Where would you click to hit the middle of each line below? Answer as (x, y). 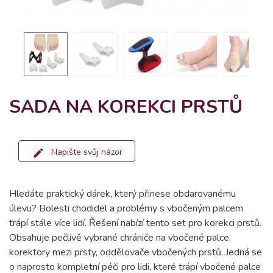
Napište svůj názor (87, 152)
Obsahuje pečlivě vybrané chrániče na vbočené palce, (120, 238)
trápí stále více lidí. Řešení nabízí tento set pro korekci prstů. (135, 223)
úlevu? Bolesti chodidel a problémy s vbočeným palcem (126, 208)
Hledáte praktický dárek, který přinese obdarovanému (122, 194)
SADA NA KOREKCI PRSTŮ (126, 107)
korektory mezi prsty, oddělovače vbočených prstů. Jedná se (136, 252)
